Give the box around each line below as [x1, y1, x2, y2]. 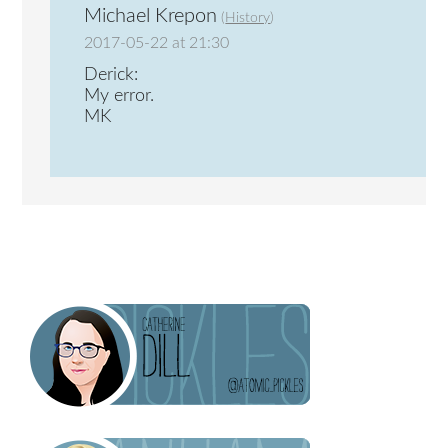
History [225, 10, 271, 25]
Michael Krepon [84, 5, 218, 26]
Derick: [84, 66, 139, 85]
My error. [84, 87, 155, 106]
